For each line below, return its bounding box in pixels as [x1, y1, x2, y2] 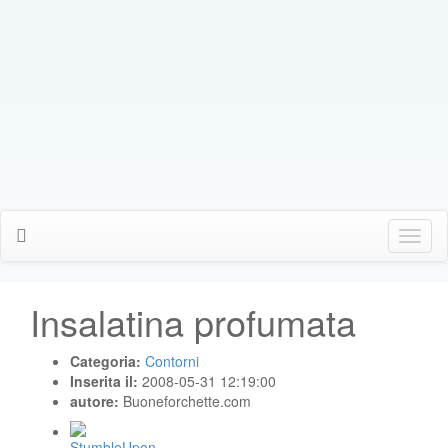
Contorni [145, 351, 199, 371]
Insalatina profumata [30, 296, 356, 347]
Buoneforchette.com [123, 391, 251, 411]
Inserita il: [70, 371, 142, 391]
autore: [70, 391, 123, 411]
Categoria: [70, 351, 145, 371]
